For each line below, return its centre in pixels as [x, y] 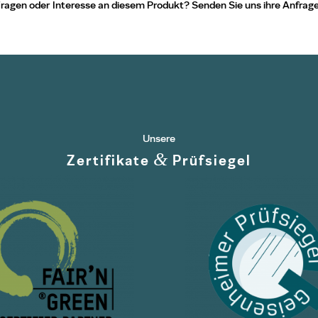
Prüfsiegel [210, 161]
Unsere [159, 139]
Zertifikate [110, 161]
